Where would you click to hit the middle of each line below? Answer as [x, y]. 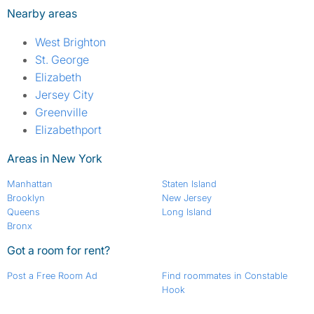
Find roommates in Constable [224, 276]
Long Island [186, 212]
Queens [23, 212]
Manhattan [30, 184]
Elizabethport [68, 130]
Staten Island [189, 184]
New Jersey [186, 198]
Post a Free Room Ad [52, 276]
